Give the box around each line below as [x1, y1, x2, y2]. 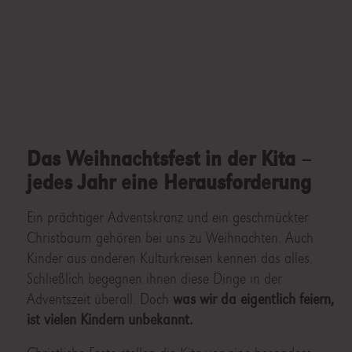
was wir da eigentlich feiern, [172, 290, 334, 309]
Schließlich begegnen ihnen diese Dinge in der [26, 269, 282, 288]
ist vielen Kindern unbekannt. [26, 310, 192, 329]
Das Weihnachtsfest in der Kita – [26, 145, 311, 173]
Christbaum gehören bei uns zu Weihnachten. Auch [26, 229, 313, 247]
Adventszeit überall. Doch [26, 290, 173, 309]
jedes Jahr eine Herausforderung [26, 169, 311, 196]
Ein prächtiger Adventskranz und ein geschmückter [26, 208, 309, 227]
